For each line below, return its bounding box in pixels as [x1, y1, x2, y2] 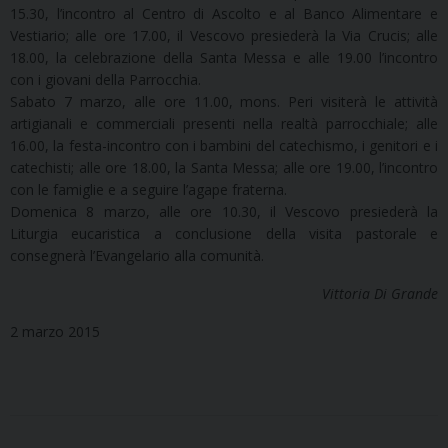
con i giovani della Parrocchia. [10, 70, 201, 90]
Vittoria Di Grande [322, 284, 438, 304]
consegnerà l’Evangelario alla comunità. [10, 246, 264, 266]
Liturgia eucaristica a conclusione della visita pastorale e [10, 224, 438, 244]
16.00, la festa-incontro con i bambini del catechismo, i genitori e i [10, 136, 438, 156]
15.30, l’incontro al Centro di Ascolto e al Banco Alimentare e [10, 4, 438, 24]
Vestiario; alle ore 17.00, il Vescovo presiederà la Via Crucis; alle [10, 26, 438, 46]
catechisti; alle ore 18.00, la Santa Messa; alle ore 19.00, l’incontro [10, 158, 438, 178]
